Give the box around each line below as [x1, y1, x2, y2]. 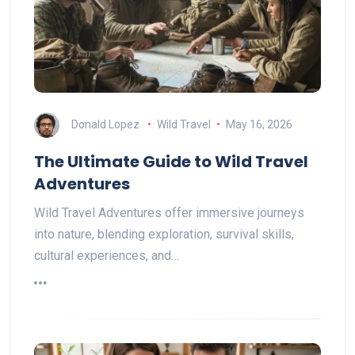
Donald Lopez [71, 117, 139, 131]
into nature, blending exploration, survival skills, [34, 226, 294, 242]
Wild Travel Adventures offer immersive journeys [34, 204, 304, 220]
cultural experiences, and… [34, 247, 179, 263]
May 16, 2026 [225, 117, 292, 131]
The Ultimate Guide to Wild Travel [34, 150, 308, 173]
